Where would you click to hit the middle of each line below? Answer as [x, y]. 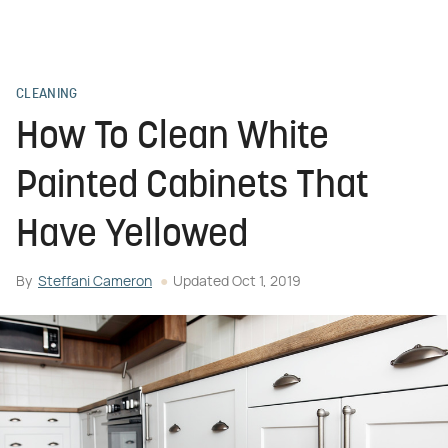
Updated [202, 282]
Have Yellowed [132, 236]
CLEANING [47, 94]
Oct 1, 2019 [266, 282]
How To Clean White [172, 138]
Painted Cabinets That [192, 187]
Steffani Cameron [95, 282]
